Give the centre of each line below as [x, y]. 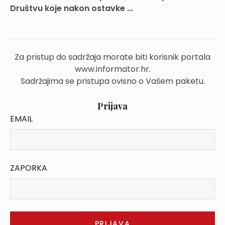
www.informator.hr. [113, 69]
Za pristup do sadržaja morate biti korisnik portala [113, 57]
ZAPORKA [29, 168]
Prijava [113, 106]
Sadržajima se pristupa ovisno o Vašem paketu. [113, 81]
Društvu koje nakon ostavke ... [72, 8]
